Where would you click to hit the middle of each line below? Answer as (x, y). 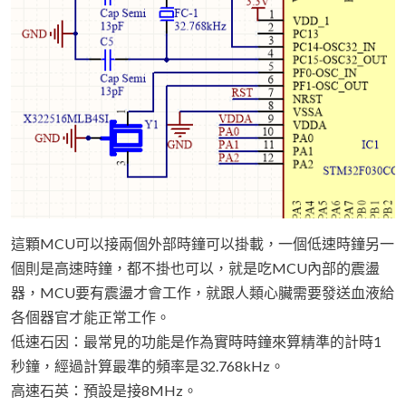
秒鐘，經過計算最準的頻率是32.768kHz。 (148, 365)
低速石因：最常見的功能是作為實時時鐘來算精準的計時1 (196, 341)
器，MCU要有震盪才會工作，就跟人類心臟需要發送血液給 (203, 292)
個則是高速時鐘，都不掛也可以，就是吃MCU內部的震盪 (195, 267)
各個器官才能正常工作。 (91, 316)
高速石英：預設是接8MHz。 (104, 390)
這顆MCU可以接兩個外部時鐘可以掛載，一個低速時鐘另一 (203, 243)
